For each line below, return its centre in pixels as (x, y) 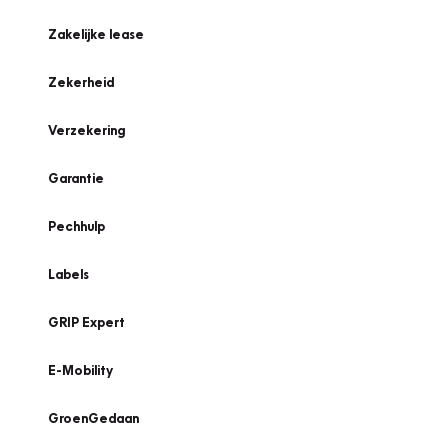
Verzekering (86, 130)
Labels (68, 274)
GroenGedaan (93, 418)
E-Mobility (80, 370)
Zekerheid (81, 82)
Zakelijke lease (96, 34)
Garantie (76, 178)
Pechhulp (76, 226)
